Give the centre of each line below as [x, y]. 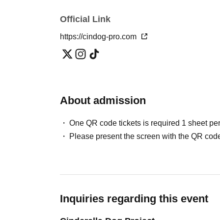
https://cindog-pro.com [99, 37]
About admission [103, 101]
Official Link [85, 19]
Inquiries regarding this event [134, 199]
